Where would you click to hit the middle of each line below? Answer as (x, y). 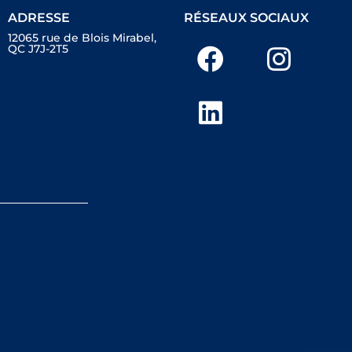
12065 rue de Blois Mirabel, (82, 38)
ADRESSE (38, 18)
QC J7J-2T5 (38, 49)
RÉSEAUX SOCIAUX (246, 18)
